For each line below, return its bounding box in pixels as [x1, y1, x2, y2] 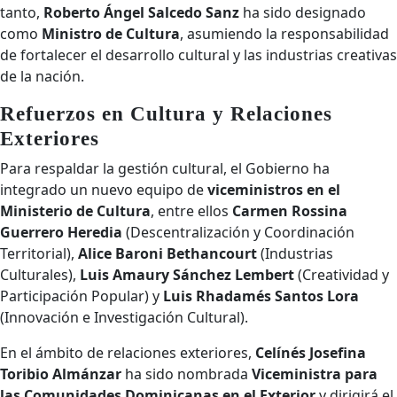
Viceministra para [252, 364, 378, 384]
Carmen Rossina [232, 201, 347, 221]
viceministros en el [207, 180, 340, 199]
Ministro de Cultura [42, 24, 180, 43]
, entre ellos [151, 201, 232, 221]
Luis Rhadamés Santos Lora [163, 286, 359, 306]
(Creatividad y [294, 265, 389, 284]
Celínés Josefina [255, 343, 366, 362]
